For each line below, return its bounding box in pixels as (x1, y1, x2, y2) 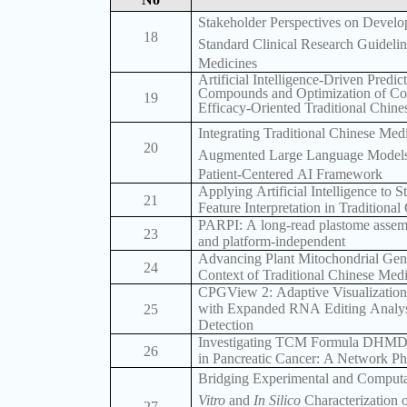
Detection (198, 316, 254, 333)
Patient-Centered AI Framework (198, 165, 383, 182)
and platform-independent (198, 233, 346, 249)
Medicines (198, 55, 258, 71)
